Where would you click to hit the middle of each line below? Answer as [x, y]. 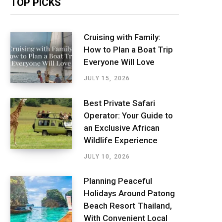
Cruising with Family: [122, 37]
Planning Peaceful [118, 181]
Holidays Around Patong [129, 193]
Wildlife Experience [121, 140]
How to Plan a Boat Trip [128, 50]
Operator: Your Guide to [128, 115]
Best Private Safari [119, 103]
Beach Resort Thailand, [128, 205]
